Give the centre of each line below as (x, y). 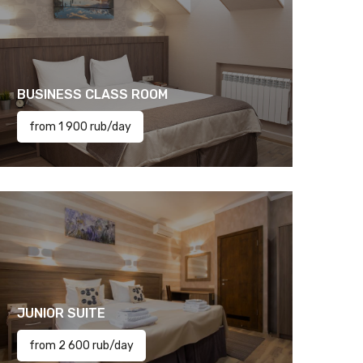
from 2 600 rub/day (81, 346)
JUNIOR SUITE (61, 313)
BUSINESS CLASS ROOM (92, 94)
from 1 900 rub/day (80, 127)
